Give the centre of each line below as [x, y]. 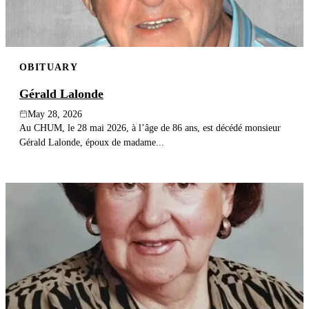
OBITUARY [49, 67]
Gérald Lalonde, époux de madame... [92, 142]
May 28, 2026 [55, 114]
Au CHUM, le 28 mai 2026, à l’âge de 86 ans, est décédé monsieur [150, 127]
